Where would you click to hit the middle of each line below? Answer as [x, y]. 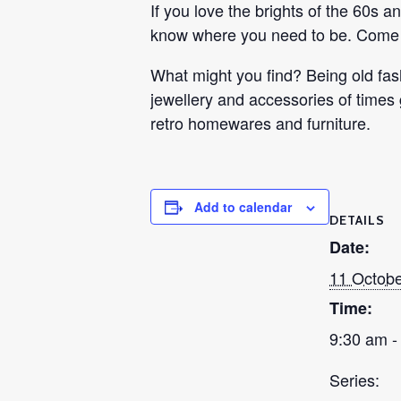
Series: [354, 380]
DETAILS [357, 220]
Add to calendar [243, 207]
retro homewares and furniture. [260, 123]
